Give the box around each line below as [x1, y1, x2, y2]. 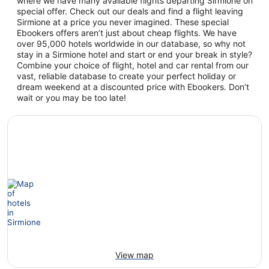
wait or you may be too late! [17, 92, 126, 103]
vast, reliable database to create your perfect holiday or [17, 71, 236, 82]
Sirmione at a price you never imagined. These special [17, 17, 229, 28]
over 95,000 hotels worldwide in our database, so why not [17, 38, 246, 49]
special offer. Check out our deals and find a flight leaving [17, 6, 243, 17]
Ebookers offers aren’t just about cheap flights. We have [17, 28, 237, 38]
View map [115, 250, 154, 261]
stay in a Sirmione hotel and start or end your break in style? [17, 49, 252, 60]
